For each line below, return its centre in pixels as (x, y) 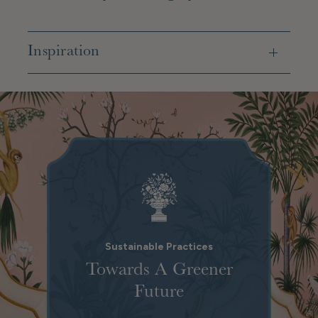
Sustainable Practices (159, 246)
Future (159, 293)
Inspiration (64, 52)
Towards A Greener (159, 271)
